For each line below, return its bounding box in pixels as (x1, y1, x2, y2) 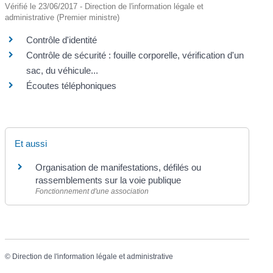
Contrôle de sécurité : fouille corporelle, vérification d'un (26, 49, 244, 60)
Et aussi (15, 138, 48, 149)
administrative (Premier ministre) (5, 12, 120, 22)
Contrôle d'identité (26, 34, 97, 45)
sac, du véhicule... (26, 65, 99, 76)
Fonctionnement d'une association (35, 186, 149, 196)
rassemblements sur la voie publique (35, 174, 182, 185)
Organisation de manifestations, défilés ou (35, 161, 202, 172)
